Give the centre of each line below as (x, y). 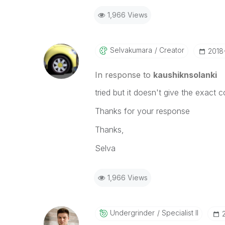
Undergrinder (132, 213)
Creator (171, 50)
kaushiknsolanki (185, 75)
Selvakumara (131, 50)
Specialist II (179, 213)
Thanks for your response (142, 111)
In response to (124, 75)
